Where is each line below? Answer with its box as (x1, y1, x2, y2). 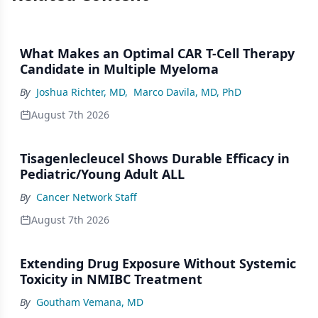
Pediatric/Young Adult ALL (20, 165, 185, 182)
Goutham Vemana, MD (36, 295, 143, 309)
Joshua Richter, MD (36, 85, 125, 99)
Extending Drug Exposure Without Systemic (20, 255, 296, 272)
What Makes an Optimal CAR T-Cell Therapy (20, 45, 295, 62)
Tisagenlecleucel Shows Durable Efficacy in (20, 150, 290, 167)
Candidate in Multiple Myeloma (20, 60, 219, 77)
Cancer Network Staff (36, 190, 137, 204)
